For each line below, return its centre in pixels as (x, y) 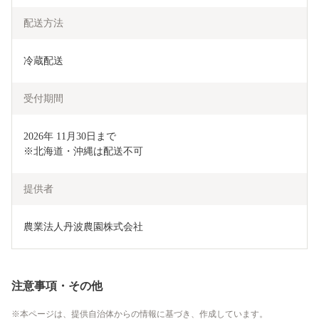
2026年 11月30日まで (70, 137)
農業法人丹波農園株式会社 (83, 227)
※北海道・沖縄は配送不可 (83, 152)
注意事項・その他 (57, 286)
